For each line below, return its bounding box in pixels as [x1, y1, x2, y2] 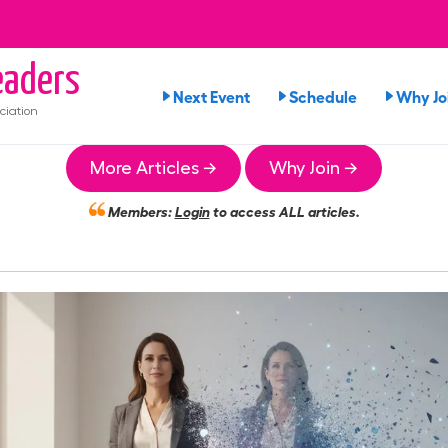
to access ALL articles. [209, 202, 360, 219]
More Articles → [90, 159, 217, 177]
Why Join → [269, 159, 358, 177]
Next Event [173, 86, 250, 106]
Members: [104, 202, 175, 219]
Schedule [289, 86, 357, 106]
